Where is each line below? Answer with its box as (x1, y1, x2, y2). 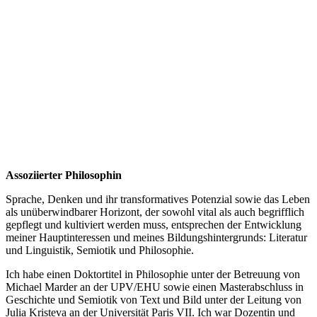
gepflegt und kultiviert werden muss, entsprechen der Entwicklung (6, 219, 301, 231)
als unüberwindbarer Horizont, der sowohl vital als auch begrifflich (6, 206, 304, 219)
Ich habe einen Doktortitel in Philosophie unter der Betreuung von (6, 268, 300, 281)
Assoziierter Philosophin (6, 169, 122, 182)
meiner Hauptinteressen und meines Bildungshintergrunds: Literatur (6, 231, 307, 244)
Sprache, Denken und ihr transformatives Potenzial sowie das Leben (6, 193, 310, 206)
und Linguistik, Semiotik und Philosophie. (6, 244, 194, 257)
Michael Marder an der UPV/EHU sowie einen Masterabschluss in (6, 281, 304, 294)
